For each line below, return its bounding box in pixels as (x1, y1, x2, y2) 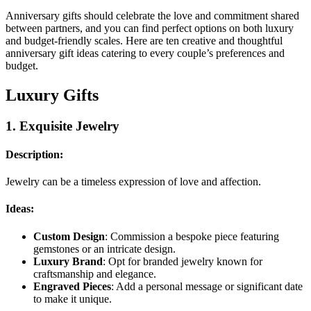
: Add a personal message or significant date (111, 280, 303, 292)
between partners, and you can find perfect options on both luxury (6, 22, 294, 34)
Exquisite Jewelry (19, 118, 119, 133)
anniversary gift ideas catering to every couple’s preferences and (6, 47, 285, 59)
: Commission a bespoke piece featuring (105, 230, 279, 242)
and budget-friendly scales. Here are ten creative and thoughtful (6, 34, 283, 47)
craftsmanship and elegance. (33, 267, 156, 280)
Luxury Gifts (6, 85, 99, 104)
